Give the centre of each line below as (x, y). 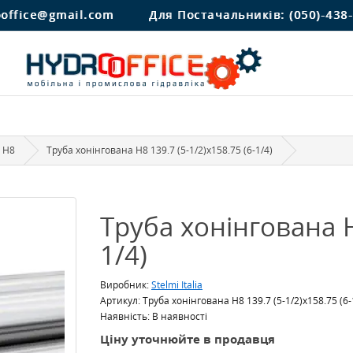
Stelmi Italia (177, 285)
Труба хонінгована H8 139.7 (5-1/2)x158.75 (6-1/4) (160, 150)
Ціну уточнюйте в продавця (188, 339)
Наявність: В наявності (154, 316)
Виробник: (126, 285)
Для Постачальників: (219, 14)
